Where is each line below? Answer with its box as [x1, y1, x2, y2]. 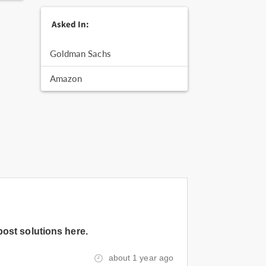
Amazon [49, 73, 83, 84]
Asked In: [51, 18, 90, 30]
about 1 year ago [108, 253, 174, 262]
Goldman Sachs [49, 48, 111, 59]
